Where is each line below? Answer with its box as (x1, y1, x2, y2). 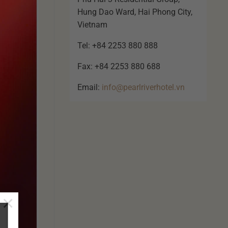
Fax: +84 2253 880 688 (77, 61, 160, 71)
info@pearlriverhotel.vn (102, 82, 185, 92)
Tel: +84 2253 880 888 (77, 40, 158, 50)
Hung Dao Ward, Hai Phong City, (77, 7, 192, 17)
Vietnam (77, 19, 107, 30)
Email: (77, 82, 102, 92)
